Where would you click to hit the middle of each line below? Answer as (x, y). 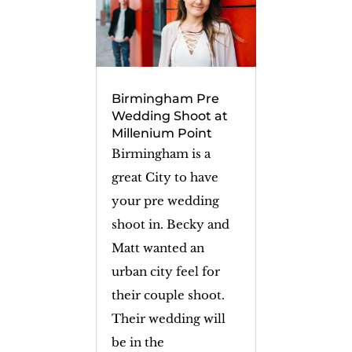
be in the (137, 342)
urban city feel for (165, 271)
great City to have (165, 177)
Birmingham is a (161, 153)
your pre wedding (165, 200)
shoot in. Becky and (170, 224)
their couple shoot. (168, 295)
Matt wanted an (158, 247)
